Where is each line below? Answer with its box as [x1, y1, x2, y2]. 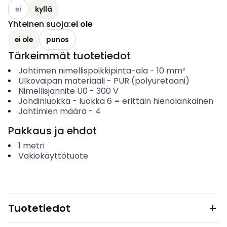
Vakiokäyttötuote [18, 150, 88, 162]
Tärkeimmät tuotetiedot [8, 49, 131, 63]
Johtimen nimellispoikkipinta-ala [18, 65, 148, 77]
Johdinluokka [18, 95, 70, 107]
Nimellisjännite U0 [18, 85, 88, 97]
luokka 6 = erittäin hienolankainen [79, 95, 213, 107]
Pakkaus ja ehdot [8, 124, 97, 138]
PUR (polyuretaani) [113, 75, 190, 87]
